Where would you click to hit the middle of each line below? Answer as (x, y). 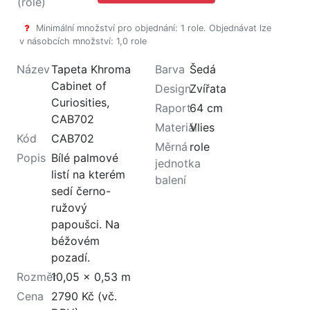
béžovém (75, 240)
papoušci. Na (85, 224)
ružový (69, 207)
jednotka (178, 163)
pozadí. (71, 257)
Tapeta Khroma (91, 69)
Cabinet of (79, 85)
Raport (173, 108)
